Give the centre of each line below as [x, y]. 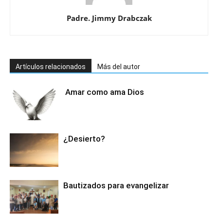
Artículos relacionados [51, 67]
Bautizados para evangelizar [116, 186]
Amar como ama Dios [104, 92]
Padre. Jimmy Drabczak [109, 18]
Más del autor [119, 67]
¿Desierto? [84, 139]
